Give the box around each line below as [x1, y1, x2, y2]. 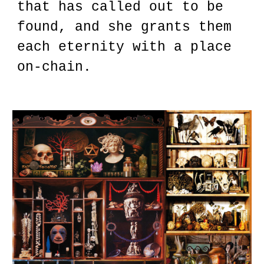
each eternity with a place [17, 39, 232, 55]
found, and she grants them [17, 19, 232, 35]
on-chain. [17, 60, 92, 75]
